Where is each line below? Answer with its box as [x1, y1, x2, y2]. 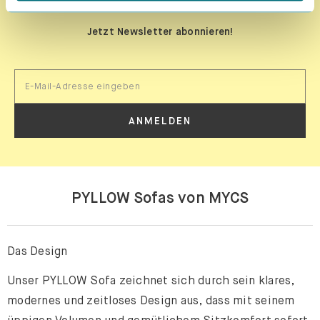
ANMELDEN [129, 114, 191, 126]
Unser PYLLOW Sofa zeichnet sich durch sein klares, [7, 274, 295, 287]
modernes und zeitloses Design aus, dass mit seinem [7, 294, 295, 307]
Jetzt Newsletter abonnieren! [86, 26, 234, 37]
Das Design [7, 244, 68, 258]
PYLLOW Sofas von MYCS [71, 189, 249, 206]
